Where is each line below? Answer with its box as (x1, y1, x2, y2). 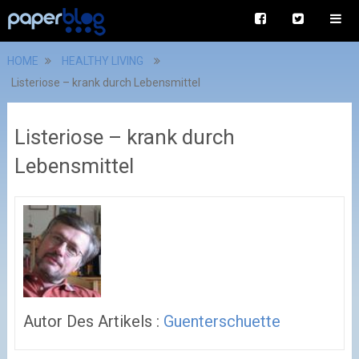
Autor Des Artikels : (22, 311, 163, 331)
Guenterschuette (163, 311, 280, 331)
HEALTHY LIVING (61, 54, 143, 67)
